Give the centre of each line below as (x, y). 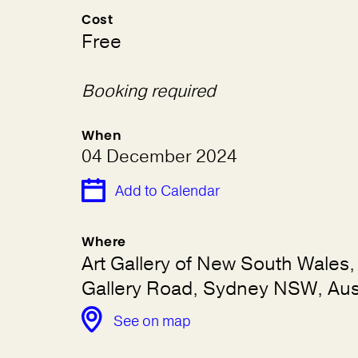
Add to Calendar (167, 191)
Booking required (149, 91)
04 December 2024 (159, 157)
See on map (152, 321)
